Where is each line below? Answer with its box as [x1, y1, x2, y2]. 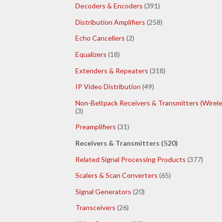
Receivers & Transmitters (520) [75, 139, 178, 147]
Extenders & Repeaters [75, 66, 148, 75]
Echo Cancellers [75, 34, 125, 43]
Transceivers [75, 203, 115, 212]
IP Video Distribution [75, 82, 141, 91]
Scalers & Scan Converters [75, 171, 158, 180]
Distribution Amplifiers [75, 17, 145, 26]
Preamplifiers [75, 122, 116, 131]
